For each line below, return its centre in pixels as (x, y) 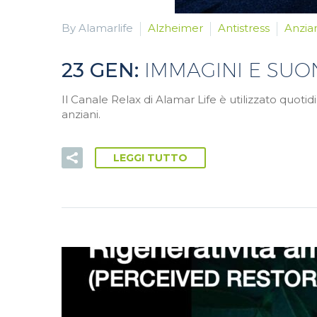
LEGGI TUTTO (150, 158)
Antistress (244, 28)
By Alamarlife (97, 28)
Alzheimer (175, 28)
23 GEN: (103, 70)
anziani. (81, 114)
